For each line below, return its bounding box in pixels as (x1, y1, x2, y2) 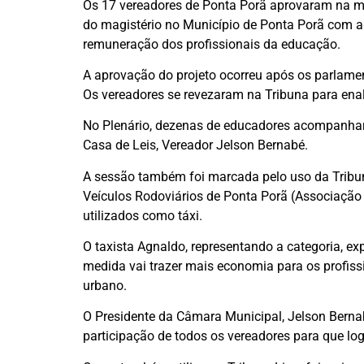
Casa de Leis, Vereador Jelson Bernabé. (83, 137, 308, 154)
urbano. (83, 278, 127, 294)
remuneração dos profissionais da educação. (83, 36, 340, 52)
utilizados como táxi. (83, 207, 202, 223)
